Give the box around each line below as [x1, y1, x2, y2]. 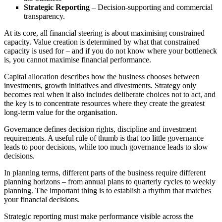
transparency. [24, 12, 67, 21]
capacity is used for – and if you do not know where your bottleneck [4, 47, 217, 55]
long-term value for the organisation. [4, 108, 121, 117]
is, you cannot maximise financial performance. [4, 55, 155, 64]
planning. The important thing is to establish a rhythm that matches [4, 186, 211, 195]
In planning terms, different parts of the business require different [4, 168, 206, 177]
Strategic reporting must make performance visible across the [4, 212, 193, 221]
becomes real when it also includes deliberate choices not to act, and [4, 90, 216, 99]
